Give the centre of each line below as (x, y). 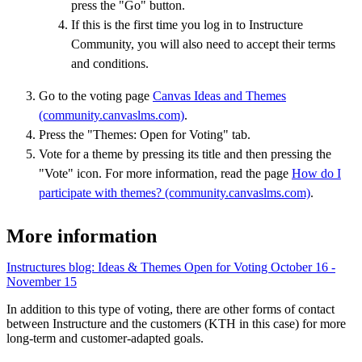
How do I (316, 173)
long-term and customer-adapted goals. (105, 338)
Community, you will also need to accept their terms (203, 44)
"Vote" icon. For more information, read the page (165, 173)
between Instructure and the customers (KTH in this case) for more (176, 323)
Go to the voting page (96, 95)
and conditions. (110, 63)
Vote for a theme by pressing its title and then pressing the (185, 154)
